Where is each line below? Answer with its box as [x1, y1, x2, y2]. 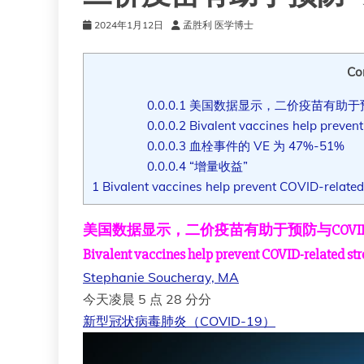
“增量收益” [186, 158, 249, 174]
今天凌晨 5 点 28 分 [83, 290, 198, 307]
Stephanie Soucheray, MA [83, 268, 239, 285]
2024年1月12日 [94, 19, 163, 32]
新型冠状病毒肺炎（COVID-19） [83, 312, 275, 329]
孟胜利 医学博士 [183, 19, 253, 32]
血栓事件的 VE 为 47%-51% [186, 137, 345, 154]
